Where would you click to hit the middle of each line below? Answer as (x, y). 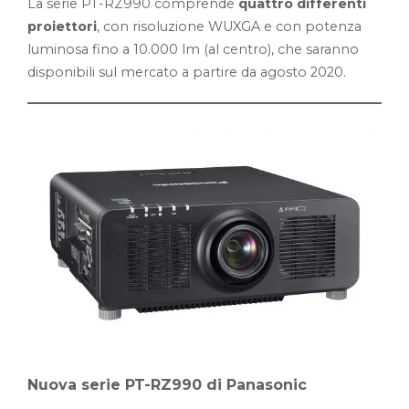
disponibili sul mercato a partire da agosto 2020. (189, 72)
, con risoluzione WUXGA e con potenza (229, 26)
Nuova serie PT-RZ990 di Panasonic (167, 384)
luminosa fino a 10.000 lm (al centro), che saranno (193, 49)
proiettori (62, 26)
